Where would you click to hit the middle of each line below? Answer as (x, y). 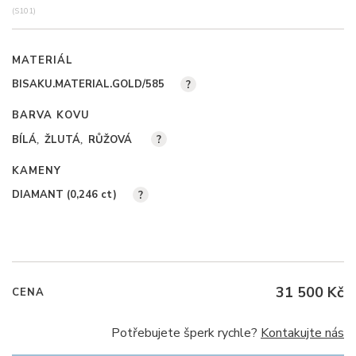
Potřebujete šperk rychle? (186, 333)
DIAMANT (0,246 (56, 195)
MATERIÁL (43, 61)
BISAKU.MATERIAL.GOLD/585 (88, 85)
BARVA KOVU (51, 116)
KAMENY (37, 171)
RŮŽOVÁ (110, 140)
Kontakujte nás (302, 333)
